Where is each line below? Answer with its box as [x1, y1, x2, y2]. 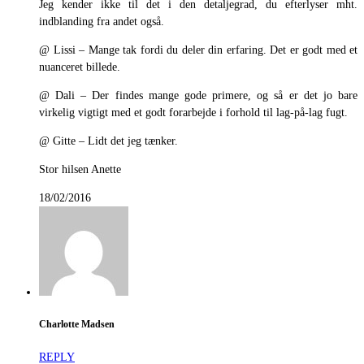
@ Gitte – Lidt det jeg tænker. [39, 134, 178, 147]
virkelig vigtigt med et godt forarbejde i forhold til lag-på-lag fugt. [39, 106, 348, 119]
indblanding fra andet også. [39, 15, 164, 28]
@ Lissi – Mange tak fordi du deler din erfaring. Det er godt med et [39, 43, 357, 56]
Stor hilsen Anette [39, 162, 121, 175]
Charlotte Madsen [39, 318, 115, 330]
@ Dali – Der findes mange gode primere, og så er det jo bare [39, 89, 357, 102]
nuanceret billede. [39, 60, 120, 73]
